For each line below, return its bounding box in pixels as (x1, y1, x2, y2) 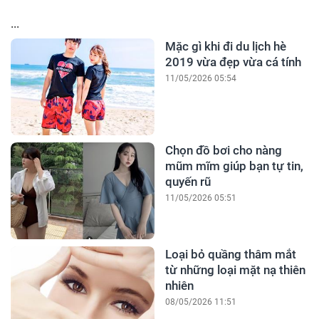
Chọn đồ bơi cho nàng (164, 143, 282, 158)
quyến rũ (164, 174, 211, 189)
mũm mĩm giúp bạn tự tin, (164, 159, 303, 174)
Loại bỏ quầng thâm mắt (164, 247, 296, 262)
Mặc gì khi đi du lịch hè (164, 39, 286, 54)
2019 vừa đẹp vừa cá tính (164, 55, 301, 70)
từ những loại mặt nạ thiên (164, 263, 305, 278)
